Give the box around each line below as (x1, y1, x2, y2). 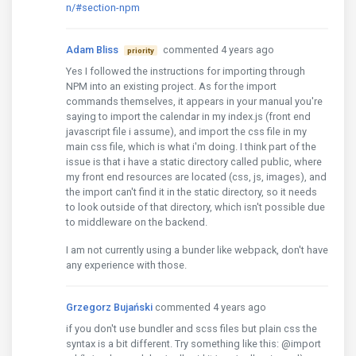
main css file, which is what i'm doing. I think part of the (66, 141, 316, 153)
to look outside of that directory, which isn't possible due (66, 201, 325, 213)
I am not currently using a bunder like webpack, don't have (66, 244, 328, 256)
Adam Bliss (66, 44, 118, 56)
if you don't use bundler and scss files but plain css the (66, 323, 317, 335)
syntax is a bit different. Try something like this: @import (66, 338, 321, 350)
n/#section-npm (66, 2, 140, 14)
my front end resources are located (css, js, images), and (66, 171, 327, 183)
